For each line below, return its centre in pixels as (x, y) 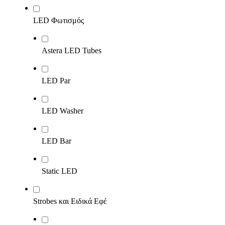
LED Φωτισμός (59, 20)
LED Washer (63, 111)
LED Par (56, 81)
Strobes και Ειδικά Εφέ (70, 201)
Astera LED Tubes (72, 50)
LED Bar (57, 141)
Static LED (60, 171)
